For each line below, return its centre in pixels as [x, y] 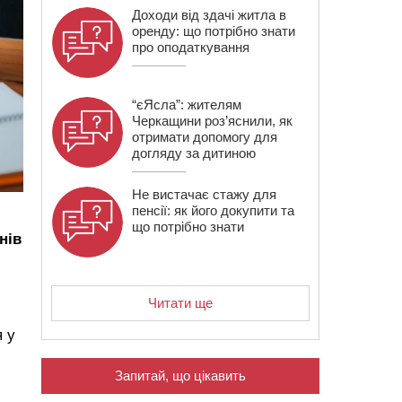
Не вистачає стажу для [204, 194]
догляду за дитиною [194, 153]
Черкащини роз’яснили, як [212, 121]
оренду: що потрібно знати [214, 31]
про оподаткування [191, 47]
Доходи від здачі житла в [209, 15]
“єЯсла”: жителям [187, 105]
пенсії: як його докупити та [213, 210]
